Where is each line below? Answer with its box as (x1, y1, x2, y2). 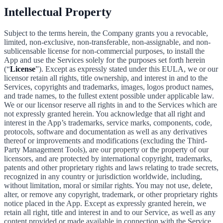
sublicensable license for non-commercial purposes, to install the (4, 46, 205, 55)
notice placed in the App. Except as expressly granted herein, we (4, 199, 206, 208)
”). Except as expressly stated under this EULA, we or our (35, 64, 218, 73)
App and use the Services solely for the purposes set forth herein (4, 55, 205, 64)
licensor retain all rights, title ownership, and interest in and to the (4, 73, 208, 82)
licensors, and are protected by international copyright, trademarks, (4, 154, 212, 163)
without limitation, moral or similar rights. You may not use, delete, (4, 181, 213, 190)
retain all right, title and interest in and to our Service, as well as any (4, 208, 216, 217)
